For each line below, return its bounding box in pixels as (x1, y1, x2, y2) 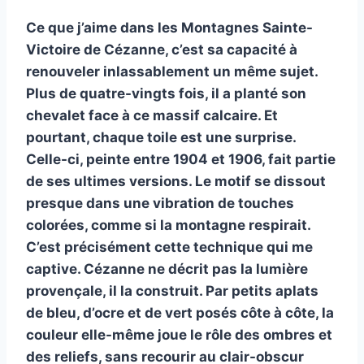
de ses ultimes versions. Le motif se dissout (26, 173, 326, 190)
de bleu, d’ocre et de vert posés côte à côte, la (26, 305, 334, 322)
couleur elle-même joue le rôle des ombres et (26, 327, 332, 344)
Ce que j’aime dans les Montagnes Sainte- (26, 19, 313, 37)
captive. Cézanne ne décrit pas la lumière (26, 261, 308, 278)
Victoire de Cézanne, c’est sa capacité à (26, 41, 297, 58)
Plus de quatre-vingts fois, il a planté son (26, 85, 306, 102)
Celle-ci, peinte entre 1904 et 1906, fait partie (26, 151, 336, 168)
